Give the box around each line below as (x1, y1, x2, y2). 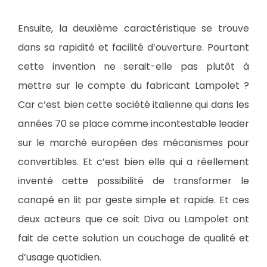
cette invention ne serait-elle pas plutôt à (18, 60, 249, 73)
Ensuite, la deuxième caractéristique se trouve (18, 21, 249, 35)
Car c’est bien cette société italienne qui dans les (18, 98, 249, 111)
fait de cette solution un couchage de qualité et (18, 231, 249, 245)
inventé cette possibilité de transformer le (18, 174, 249, 188)
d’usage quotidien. (18, 250, 101, 264)
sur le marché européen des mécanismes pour (18, 136, 249, 150)
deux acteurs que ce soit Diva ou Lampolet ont (18, 212, 249, 226)
